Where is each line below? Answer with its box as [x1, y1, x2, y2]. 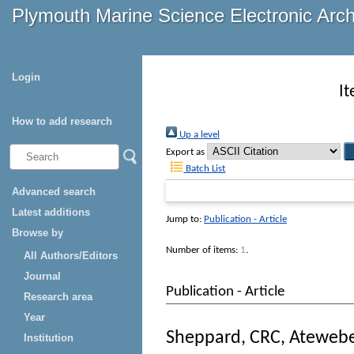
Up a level [177, 130, 220, 141]
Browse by [12, 227, 63, 239]
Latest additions [12, 206, 90, 218]
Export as [166, 147, 205, 158]
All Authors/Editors [24, 250, 118, 262]
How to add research [12, 115, 112, 127]
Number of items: [166, 245, 240, 256]
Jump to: [166, 214, 204, 225]
